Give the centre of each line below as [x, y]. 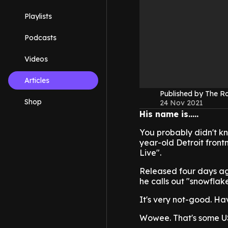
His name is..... [169, 114]
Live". [150, 153]
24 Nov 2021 [181, 103]
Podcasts [40, 38]
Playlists [38, 16]
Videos [36, 59]
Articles [37, 80]
